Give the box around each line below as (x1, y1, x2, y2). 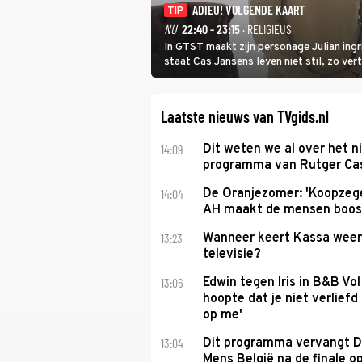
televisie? (202, 246, 261, 263)
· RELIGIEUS (240, 21, 292, 36)
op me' (202, 307, 242, 323)
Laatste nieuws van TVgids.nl (161, 107, 329, 126)
